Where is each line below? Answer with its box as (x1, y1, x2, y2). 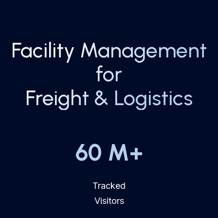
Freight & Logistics (25, 85, 193, 110)
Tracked (92, 180, 126, 191)
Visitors (94, 195, 124, 206)
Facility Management (11, 37, 207, 63)
